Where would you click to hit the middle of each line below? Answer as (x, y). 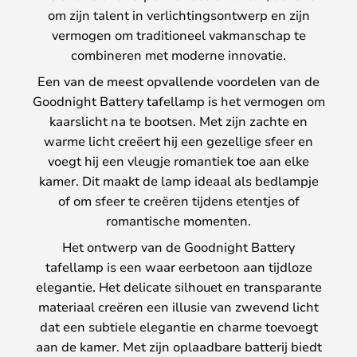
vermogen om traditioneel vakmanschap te (178, 34)
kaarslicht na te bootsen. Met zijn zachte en (178, 120)
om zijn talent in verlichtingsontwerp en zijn (178, 14)
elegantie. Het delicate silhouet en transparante (178, 286)
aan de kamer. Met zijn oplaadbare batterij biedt (178, 346)
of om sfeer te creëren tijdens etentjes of (178, 200)
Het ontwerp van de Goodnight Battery (178, 246)
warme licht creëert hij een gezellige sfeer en (178, 140)
